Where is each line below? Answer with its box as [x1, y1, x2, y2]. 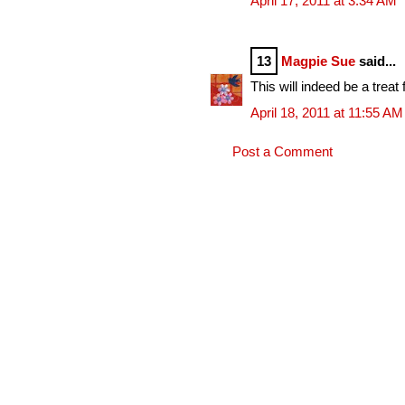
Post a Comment [232, 144, 333, 160]
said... [355, 52, 396, 69]
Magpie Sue [281, 52, 355, 69]
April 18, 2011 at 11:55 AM [250, 104, 403, 120]
